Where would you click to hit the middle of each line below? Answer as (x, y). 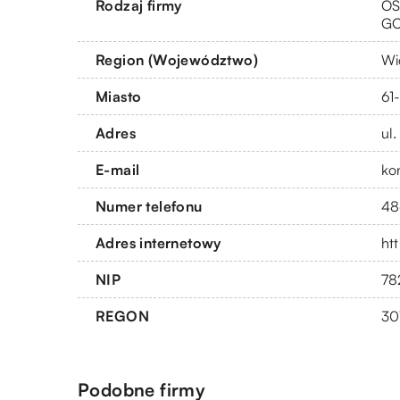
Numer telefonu (149, 206)
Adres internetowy (158, 242)
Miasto (119, 96)
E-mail (118, 169)
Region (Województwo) (177, 59)
